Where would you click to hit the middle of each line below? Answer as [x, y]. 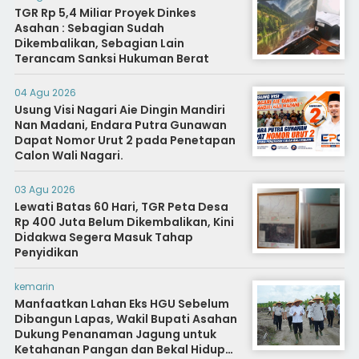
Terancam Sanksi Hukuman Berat [111, 59]
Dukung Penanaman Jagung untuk [115, 335]
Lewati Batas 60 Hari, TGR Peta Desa [121, 207]
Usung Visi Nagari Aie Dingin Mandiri [119, 110]
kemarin [34, 287]
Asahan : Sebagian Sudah [89, 28]
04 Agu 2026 [45, 93]
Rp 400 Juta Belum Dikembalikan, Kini [124, 222]
